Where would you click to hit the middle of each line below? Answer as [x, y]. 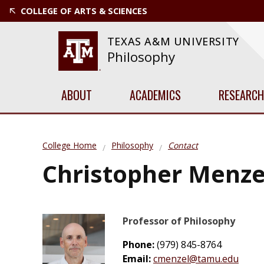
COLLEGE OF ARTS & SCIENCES [84, 11]
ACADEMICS [155, 95]
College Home [70, 145]
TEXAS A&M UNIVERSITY [173, 42]
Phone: [139, 245]
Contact [183, 145]
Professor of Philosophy [179, 221]
